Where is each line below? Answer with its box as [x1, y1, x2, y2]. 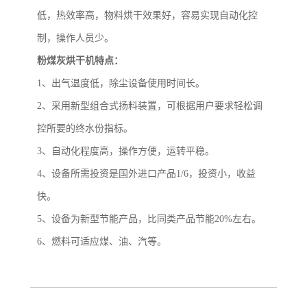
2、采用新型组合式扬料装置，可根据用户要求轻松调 [37, 101, 262, 112]
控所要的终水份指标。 [37, 123, 133, 134]
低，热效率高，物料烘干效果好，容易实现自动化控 [37, 10, 258, 21]
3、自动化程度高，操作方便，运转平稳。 [37, 146, 214, 157]
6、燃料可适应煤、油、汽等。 [37, 236, 167, 247]
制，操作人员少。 [37, 33, 114, 44]
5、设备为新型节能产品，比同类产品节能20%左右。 [37, 214, 261, 225]
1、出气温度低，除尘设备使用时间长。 [37, 78, 205, 89]
